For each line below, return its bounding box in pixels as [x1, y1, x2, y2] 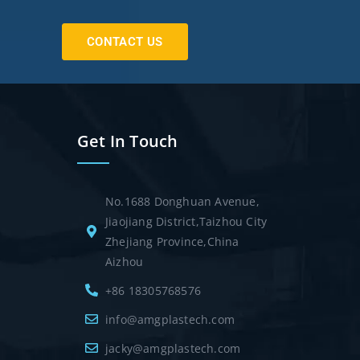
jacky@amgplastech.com [105, 340, 241, 356]
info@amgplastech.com [105, 311, 235, 327]
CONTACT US [86, 34, 163, 49]
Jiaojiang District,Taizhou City [105, 213, 268, 229]
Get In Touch [77, 129, 178, 152]
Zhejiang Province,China [105, 233, 239, 249]
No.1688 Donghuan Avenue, [105, 193, 260, 209]
